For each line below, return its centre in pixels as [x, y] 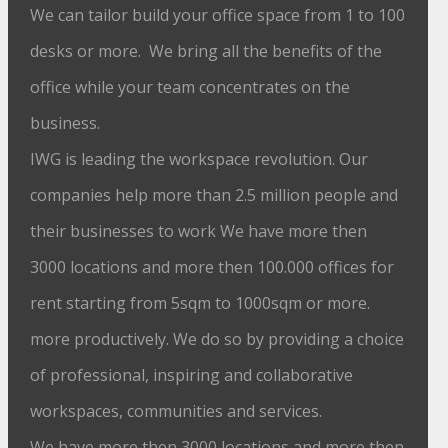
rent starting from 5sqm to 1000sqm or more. [202, 303]
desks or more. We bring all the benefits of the [206, 51]
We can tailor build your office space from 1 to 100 [218, 15]
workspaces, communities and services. [176, 411]
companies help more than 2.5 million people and [214, 195]
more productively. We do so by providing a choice [217, 339]
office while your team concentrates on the [190, 87]
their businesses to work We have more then [199, 231]
